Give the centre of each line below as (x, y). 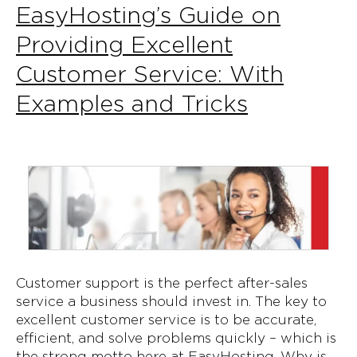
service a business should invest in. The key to (171, 302)
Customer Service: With (150, 74)
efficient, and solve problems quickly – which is (176, 338)
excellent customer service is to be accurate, (166, 320)
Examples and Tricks (132, 104)
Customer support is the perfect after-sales (162, 283)
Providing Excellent (124, 45)
